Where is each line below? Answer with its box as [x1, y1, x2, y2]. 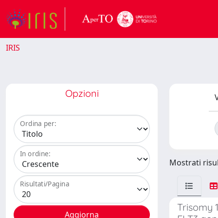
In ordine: [20, 149, 51, 159]
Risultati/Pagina [20, 179, 70, 189]
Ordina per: [20, 119, 56, 128]
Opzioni [65, 87, 99, 99]
